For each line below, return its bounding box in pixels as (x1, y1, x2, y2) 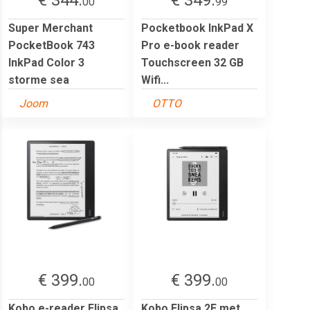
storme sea (8, 73, 69, 86)
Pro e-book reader (141, 38, 239, 52)
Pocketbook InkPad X (141, 21, 253, 35)
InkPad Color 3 (8, 55, 84, 69)
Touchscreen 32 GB (141, 55, 244, 69)
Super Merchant (8, 21, 93, 35)
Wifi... (141, 73, 169, 86)
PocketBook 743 (8, 38, 95, 52)
